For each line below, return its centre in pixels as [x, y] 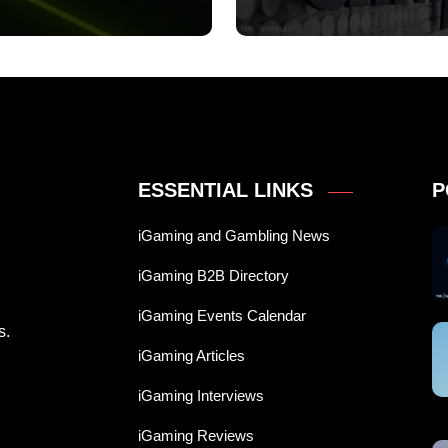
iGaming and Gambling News [234, 236]
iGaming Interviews [201, 396]
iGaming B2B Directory [213, 276]
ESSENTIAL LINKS [225, 190]
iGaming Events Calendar [222, 316]
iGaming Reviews [196, 436]
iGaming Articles [191, 356]
